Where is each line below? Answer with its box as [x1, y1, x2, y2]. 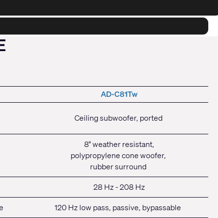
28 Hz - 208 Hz [93, 182, 145, 193]
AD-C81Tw [100, 89, 138, 100]
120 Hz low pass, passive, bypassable [54, 202, 181, 213]
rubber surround [90, 161, 146, 172]
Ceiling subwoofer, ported [74, 112, 163, 124]
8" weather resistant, [84, 139, 154, 150]
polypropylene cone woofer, [71, 150, 166, 161]
